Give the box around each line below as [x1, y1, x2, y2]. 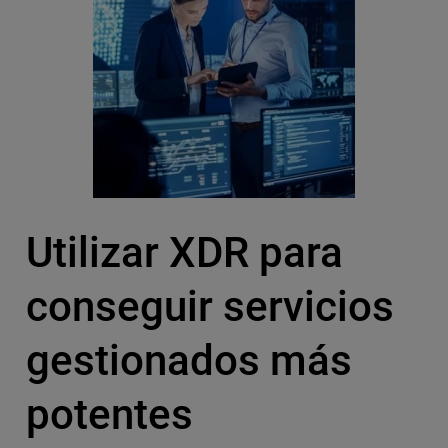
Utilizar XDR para [25, 228, 343, 278]
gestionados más [25, 336, 352, 386]
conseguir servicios [25, 282, 394, 332]
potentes [25, 390, 193, 440]
